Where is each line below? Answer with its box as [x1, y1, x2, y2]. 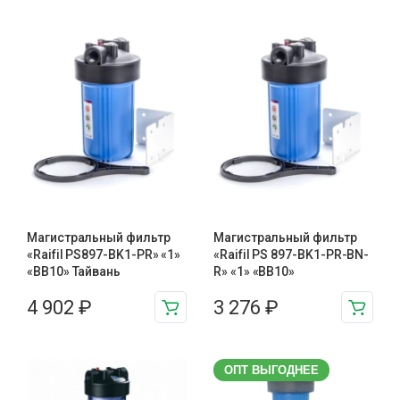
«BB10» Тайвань [27, 264, 121, 279]
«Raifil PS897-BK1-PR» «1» [27, 247, 181, 262]
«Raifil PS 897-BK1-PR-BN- [213, 247, 370, 262]
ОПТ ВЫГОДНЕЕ [224, 363, 319, 377]
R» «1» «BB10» [213, 264, 296, 279]
